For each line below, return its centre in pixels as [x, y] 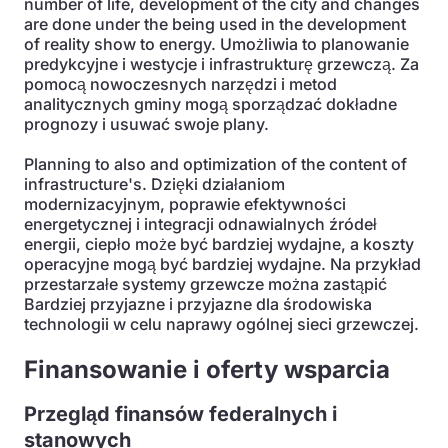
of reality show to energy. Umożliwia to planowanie [216, 44]
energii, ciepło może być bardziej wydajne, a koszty [219, 244]
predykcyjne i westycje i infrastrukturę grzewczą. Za [221, 64]
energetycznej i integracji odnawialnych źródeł [200, 224]
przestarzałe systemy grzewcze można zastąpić [205, 284]
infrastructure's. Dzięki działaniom [154, 184]
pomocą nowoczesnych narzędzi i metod [180, 84]
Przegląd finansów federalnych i [180, 414]
